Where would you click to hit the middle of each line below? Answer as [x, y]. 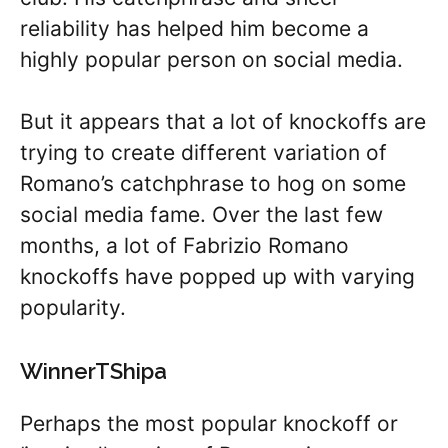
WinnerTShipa [93, 370]
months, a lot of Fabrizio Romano [184, 245]
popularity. [73, 307]
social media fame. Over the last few [201, 214]
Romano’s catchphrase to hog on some [213, 183]
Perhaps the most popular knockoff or [209, 423]
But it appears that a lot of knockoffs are [223, 121]
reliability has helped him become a [194, 28]
